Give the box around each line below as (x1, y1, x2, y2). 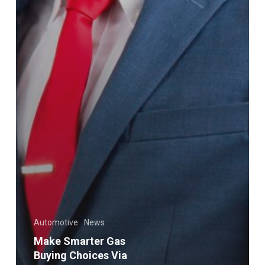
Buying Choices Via (33, 249, 127, 262)
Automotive (33, 218, 78, 228)
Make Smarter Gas (33, 235, 125, 248)
